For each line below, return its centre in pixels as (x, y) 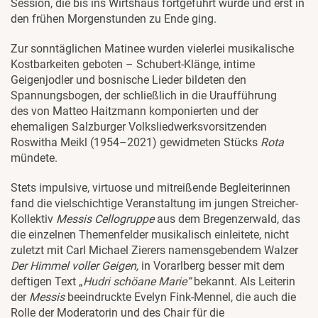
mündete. (34, 158)
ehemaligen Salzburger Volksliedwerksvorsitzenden (139, 127)
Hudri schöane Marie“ (137, 282)
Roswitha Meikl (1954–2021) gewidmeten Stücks (136, 143)
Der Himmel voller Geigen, (76, 266)
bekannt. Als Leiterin (243, 282)
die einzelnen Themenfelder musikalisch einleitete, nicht (150, 235)
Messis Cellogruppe (105, 219)
